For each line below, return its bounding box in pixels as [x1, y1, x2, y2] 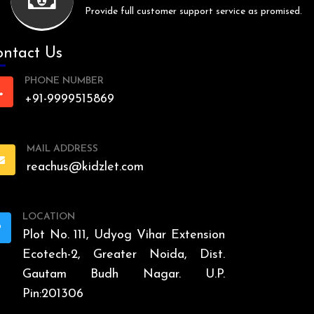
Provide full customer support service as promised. [85, 6, 302, 18]
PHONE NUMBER [24, 76, 104, 87]
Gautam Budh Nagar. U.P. [22, 268, 225, 282]
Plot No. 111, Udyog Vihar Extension [22, 228, 225, 243]
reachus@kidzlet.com [26, 161, 144, 175]
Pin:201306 [22, 287, 83, 301]
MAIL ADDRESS [26, 144, 98, 155]
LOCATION [22, 212, 75, 223]
